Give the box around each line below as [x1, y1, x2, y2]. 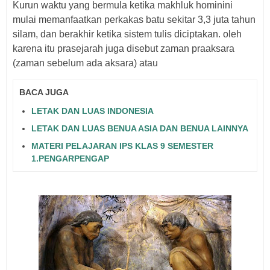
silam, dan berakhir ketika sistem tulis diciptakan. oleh [13, 29, 242, 39]
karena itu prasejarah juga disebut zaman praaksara [13, 43, 234, 54]
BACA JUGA [19, 87, 69, 97]
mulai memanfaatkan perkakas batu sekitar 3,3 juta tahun [13, 14, 256, 25]
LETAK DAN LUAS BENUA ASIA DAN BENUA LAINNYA [31, 123, 248, 133]
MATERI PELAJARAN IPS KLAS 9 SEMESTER [31, 140, 213, 151]
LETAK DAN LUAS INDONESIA [31, 105, 154, 116]
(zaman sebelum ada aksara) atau [13, 58, 158, 68]
